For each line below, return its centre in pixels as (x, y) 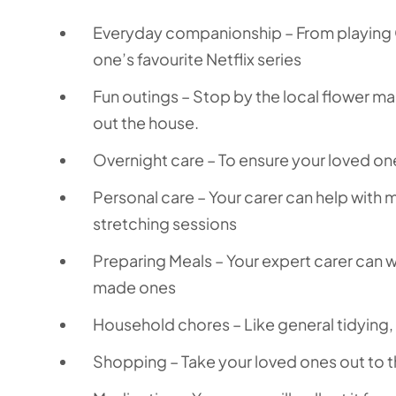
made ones (134, 287)
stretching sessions (165, 223)
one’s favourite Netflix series (197, 59)
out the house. (147, 122)
